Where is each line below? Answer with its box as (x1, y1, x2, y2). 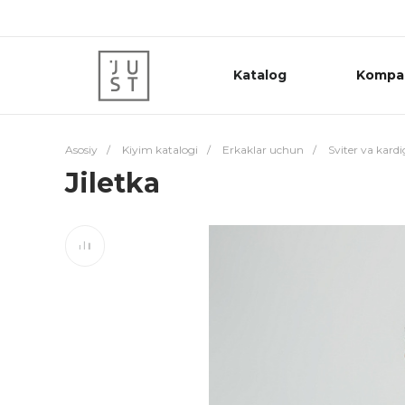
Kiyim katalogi (122, 143, 198, 156)
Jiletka (65, 166, 160, 200)
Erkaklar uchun (222, 143, 304, 156)
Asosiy (65, 143, 98, 156)
